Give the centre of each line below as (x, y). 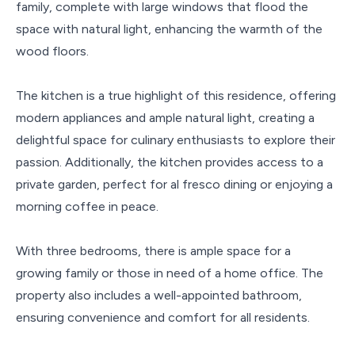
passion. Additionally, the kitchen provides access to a (170, 162)
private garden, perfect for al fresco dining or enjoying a (174, 185)
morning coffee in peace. (87, 207)
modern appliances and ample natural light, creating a (165, 118)
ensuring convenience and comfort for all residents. (163, 318)
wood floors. (52, 52)
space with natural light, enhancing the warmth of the (169, 29)
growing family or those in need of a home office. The (170, 273)
